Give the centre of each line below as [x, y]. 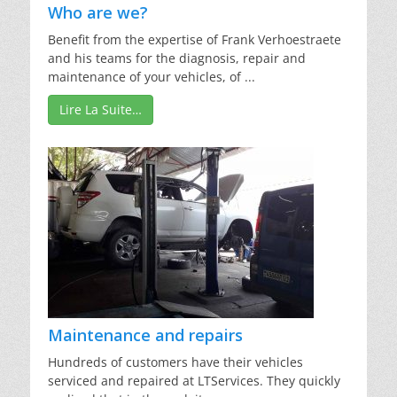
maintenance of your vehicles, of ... [152, 77]
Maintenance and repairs [145, 335]
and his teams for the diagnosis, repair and [177, 58]
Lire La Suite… [101, 110]
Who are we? [98, 13]
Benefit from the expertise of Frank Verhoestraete [195, 40]
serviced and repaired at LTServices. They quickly [194, 381]
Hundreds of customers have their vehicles [175, 362]
